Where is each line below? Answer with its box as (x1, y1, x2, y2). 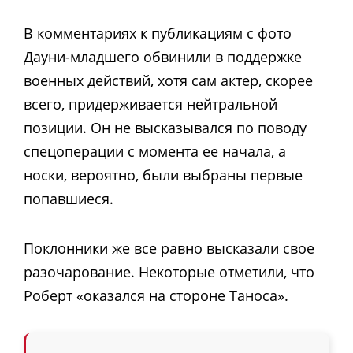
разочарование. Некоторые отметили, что (24, 262, 314, 281)
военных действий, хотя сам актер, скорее (24, 71, 313, 91)
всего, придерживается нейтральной (24, 95, 277, 114)
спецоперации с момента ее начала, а (24, 142, 286, 162)
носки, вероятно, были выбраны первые (24, 165, 303, 185)
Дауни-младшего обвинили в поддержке (24, 47, 302, 67)
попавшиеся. (24, 189, 113, 209)
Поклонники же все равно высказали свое (24, 238, 314, 258)
